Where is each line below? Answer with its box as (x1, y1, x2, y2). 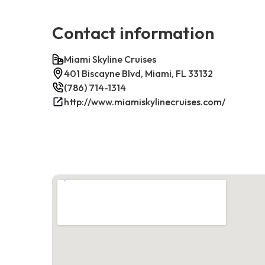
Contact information (52, 21, 214, 43)
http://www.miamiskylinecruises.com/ (64, 95, 225, 108)
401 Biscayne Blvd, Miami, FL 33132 (64, 67, 213, 79)
